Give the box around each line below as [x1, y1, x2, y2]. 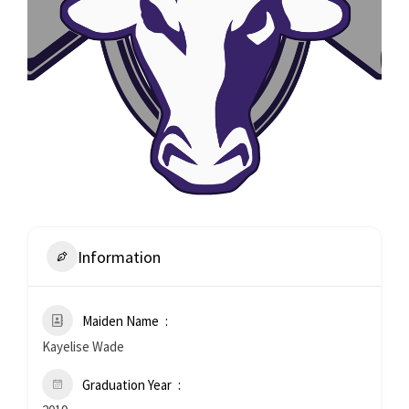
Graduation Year [82, 376, 172, 393]
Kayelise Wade [42, 338, 124, 355]
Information [78, 246, 161, 267]
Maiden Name [82, 312, 159, 330]
